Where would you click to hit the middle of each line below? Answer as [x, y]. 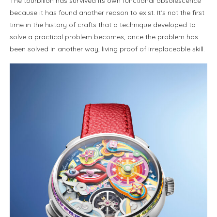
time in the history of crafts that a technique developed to [103, 24]
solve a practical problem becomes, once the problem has [104, 37]
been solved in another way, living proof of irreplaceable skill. [107, 49]
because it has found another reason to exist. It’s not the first [107, 12]
